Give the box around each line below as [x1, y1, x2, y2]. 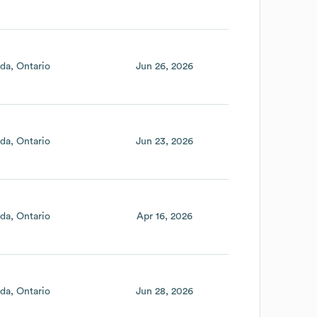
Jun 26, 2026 [135, 61, 193, 71]
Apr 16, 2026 [136, 211, 192, 221]
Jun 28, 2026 [135, 287, 193, 297]
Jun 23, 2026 [135, 136, 193, 146]
